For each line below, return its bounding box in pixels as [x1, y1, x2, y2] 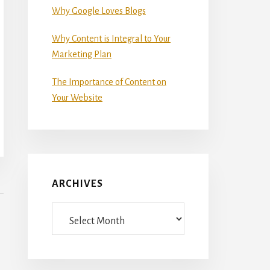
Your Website [52, 92, 102, 102]
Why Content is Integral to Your [52, 33, 171, 43]
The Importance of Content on [52, 77, 166, 87]
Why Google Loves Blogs [52, 5, 146, 16]
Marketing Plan [52, 49, 111, 59]
